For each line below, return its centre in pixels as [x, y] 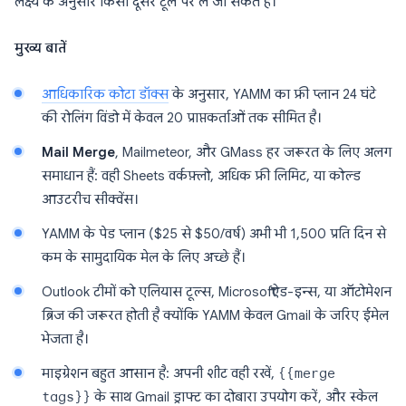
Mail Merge [78, 152]
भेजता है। [65, 339]
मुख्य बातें [40, 48]
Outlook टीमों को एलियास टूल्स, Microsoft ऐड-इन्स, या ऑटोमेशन [217, 292]
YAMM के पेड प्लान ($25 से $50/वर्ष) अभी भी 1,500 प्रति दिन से [214, 234]
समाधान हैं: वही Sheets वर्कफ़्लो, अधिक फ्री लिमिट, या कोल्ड [201, 176]
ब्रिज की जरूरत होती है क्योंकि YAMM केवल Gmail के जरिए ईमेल [215, 315]
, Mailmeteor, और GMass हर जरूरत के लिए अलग [253, 152]
